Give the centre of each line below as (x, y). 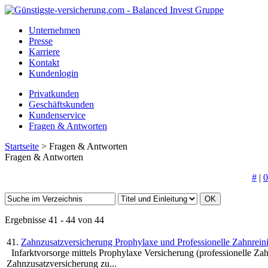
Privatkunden (54, 94)
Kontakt (44, 63)
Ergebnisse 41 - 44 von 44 (54, 220)
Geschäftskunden (61, 104)
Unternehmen (54, 30)
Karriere (44, 52)
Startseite (22, 146)
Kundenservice (57, 115)
